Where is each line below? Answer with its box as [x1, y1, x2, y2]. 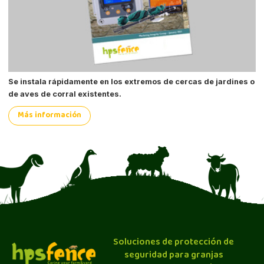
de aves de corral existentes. [8, 90, 122, 99]
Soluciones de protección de [113, 235, 235, 251]
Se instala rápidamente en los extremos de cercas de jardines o [8, 77, 255, 87]
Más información [18, 108, 82, 122]
